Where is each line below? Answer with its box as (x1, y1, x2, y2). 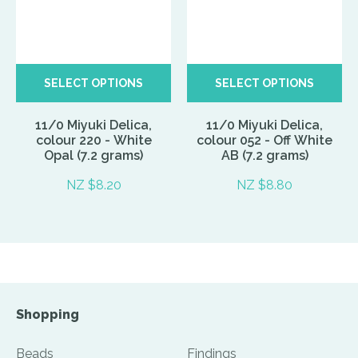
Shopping (16, 306, 79, 322)
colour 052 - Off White (197, 132, 332, 148)
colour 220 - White (35, 132, 152, 148)
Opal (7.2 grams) (44, 147, 143, 163)
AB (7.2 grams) (221, 147, 308, 163)
